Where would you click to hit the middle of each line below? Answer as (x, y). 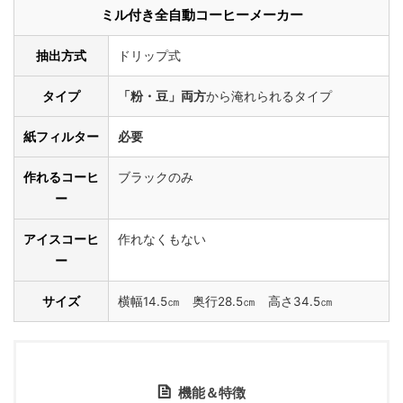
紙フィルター (61, 137)
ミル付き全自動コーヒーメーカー (201, 15)
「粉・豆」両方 (162, 97)
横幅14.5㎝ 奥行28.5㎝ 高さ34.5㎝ (225, 302)
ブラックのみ (156, 178)
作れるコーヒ (61, 178)
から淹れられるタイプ (269, 97)
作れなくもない (162, 240)
